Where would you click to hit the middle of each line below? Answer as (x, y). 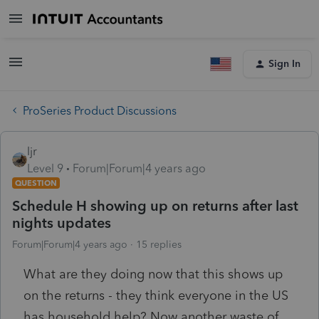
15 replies (159, 244)
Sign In (284, 64)
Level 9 (45, 168)
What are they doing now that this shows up (153, 274)
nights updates (62, 223)
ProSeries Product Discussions (100, 110)
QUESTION (36, 183)
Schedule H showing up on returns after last (155, 205)
